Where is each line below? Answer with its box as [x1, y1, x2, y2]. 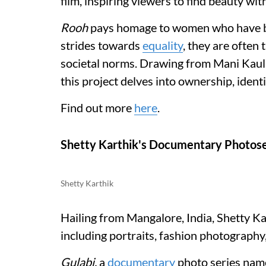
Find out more [61, 100, 134, 115]
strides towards [61, 38, 142, 52]
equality [142, 38, 183, 52]
